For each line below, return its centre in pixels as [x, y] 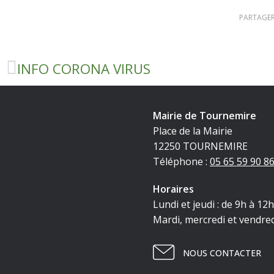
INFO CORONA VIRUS [84, 68]
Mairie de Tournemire [204, 115]
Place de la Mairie [192, 131]
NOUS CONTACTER [222, 253]
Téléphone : [181, 161]
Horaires [173, 189]
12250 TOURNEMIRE [200, 146]
